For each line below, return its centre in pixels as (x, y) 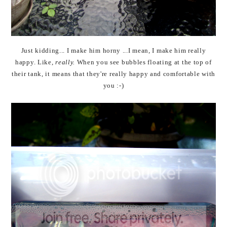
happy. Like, (35, 62)
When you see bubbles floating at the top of (143, 62)
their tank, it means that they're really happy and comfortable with (113, 74)
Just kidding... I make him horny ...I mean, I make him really (113, 50)
